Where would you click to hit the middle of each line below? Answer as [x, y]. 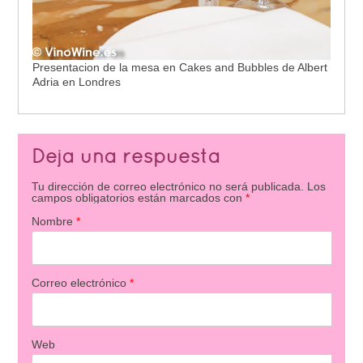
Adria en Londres [76, 82]
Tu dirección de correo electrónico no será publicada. [167, 187]
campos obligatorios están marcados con [138, 198]
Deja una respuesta [126, 158]
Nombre [53, 222]
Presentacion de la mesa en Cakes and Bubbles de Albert [179, 68]
